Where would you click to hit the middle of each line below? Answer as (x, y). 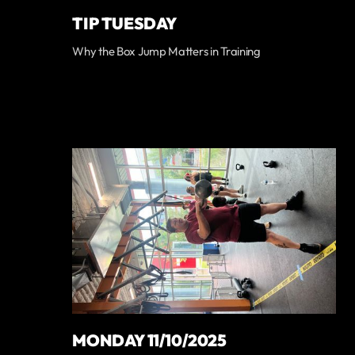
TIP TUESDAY (124, 23)
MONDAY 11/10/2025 (149, 340)
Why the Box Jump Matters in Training (166, 51)
